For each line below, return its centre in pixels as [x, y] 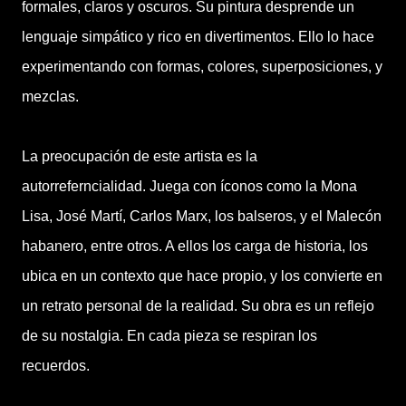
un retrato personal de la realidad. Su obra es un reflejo [198, 306]
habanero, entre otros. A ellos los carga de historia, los [195, 246]
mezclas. [50, 97]
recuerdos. [56, 366]
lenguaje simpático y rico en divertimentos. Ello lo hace [198, 37]
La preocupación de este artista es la [140, 156]
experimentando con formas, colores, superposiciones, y [202, 67]
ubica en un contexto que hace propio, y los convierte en [202, 276]
